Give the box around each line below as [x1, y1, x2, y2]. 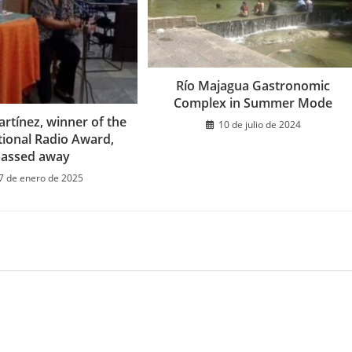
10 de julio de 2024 [218, 118, 301, 132]
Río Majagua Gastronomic [176, 77, 331, 95]
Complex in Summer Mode [174, 94, 333, 112]
